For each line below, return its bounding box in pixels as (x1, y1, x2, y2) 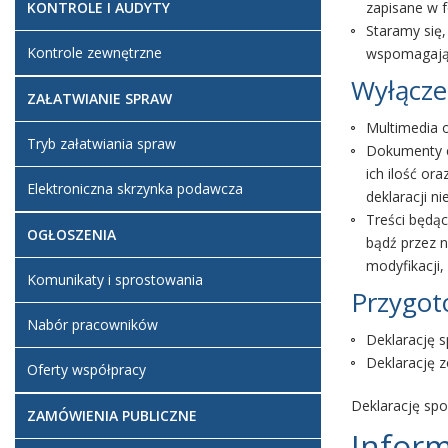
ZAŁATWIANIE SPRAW (27, 89, 172, 108)
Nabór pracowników (27, 315, 158, 334)
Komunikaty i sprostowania (27, 270, 203, 289)
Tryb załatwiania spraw (27, 134, 176, 153)
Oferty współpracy (27, 360, 146, 379)
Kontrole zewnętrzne (27, 43, 162, 62)
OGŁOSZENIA (27, 225, 116, 244)
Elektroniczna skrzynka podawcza (27, 179, 243, 198)
